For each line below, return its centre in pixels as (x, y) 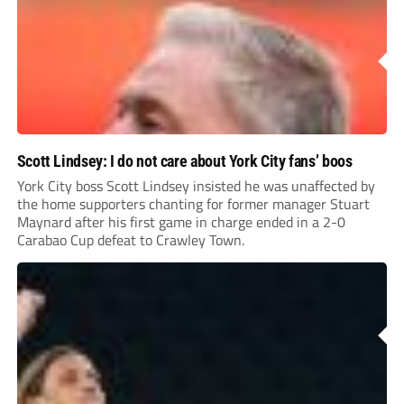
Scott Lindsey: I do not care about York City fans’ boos (184, 161)
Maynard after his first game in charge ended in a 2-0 (181, 221)
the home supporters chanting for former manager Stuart (193, 203)
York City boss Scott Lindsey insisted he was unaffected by (196, 185)
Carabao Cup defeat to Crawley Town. (130, 239)
